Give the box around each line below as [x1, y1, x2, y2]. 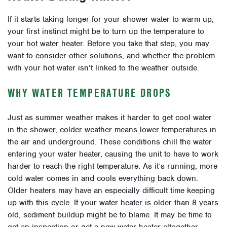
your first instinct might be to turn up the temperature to [8, 26, 204, 37]
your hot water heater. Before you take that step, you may [8, 39, 209, 49]
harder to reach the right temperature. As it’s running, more [8, 161, 217, 172]
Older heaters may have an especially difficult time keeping [8, 185, 215, 196]
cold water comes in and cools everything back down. [8, 173, 198, 184]
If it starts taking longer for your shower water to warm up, [8, 14, 214, 25]
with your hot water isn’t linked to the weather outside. [8, 63, 199, 73]
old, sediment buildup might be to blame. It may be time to [8, 210, 212, 220]
